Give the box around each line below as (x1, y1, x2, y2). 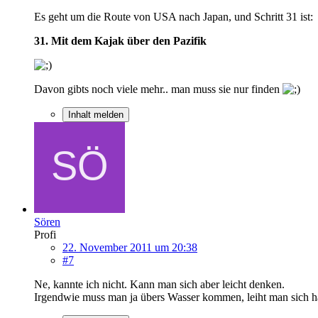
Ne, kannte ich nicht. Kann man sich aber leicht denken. (34, 278, 285, 290)
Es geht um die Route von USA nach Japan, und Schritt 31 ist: (34, 10, 313, 23)
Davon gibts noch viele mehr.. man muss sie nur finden (34, 82, 283, 95)
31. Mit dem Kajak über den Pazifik (34, 34, 207, 47)
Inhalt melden (68, 109, 124, 120)
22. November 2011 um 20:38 (62, 241, 197, 253)
